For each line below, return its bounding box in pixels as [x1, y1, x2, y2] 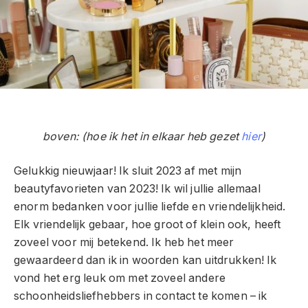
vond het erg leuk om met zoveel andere [14, 272, 226, 285]
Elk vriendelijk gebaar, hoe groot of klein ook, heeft [14, 218, 281, 232]
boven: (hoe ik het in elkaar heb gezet [42, 129, 242, 143]
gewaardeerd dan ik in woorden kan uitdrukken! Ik [14, 254, 277, 267]
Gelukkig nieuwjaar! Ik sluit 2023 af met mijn [14, 164, 242, 178]
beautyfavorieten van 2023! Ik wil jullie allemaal [14, 182, 261, 196]
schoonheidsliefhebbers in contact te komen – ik [14, 289, 267, 303]
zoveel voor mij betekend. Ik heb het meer [14, 236, 234, 250]
